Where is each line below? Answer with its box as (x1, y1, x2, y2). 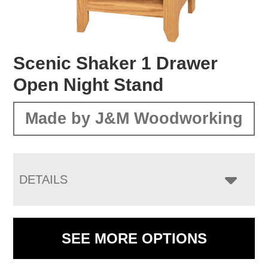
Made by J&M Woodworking (25, 109, 243, 127)
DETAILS (19, 172, 68, 186)
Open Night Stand (13, 74, 164, 95)
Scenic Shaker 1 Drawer (13, 53, 218, 73)
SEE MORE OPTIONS (61, 230, 207, 246)
